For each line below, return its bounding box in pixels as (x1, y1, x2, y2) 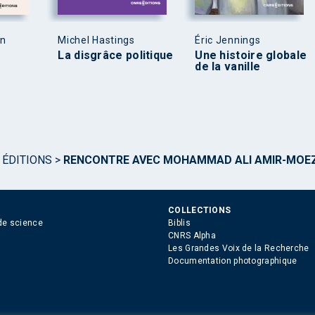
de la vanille (195, 59, 261, 73)
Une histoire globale (195, 48, 307, 62)
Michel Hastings (58, 34, 135, 46)
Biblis (168, 217, 191, 228)
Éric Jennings (195, 34, 261, 46)
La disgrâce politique (58, 48, 174, 62)
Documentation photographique (168, 255, 297, 266)
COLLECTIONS (168, 205, 231, 215)
